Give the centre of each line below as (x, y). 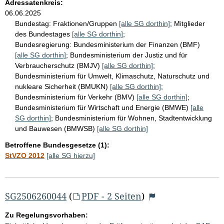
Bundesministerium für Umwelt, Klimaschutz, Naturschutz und (112, 76)
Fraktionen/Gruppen (86, 23)
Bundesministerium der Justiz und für (129, 55)
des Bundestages (43, 34)
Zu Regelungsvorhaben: (46, 215)
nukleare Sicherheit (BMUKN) (62, 86)
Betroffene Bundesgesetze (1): (57, 145)
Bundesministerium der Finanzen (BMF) (137, 44)
